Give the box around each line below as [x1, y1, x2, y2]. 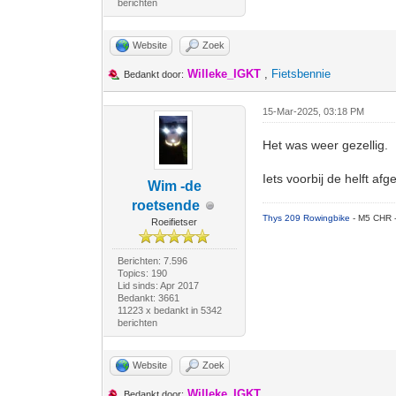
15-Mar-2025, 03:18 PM [263, 106, 365, 117]
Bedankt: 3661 [117, 293, 179, 303]
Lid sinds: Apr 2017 [117, 280, 199, 291]
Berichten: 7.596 [117, 255, 187, 266]
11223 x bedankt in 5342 [117, 305, 222, 316]
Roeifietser [151, 217, 198, 227]
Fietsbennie [271, 67, 331, 80]
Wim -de [147, 179, 202, 194]
